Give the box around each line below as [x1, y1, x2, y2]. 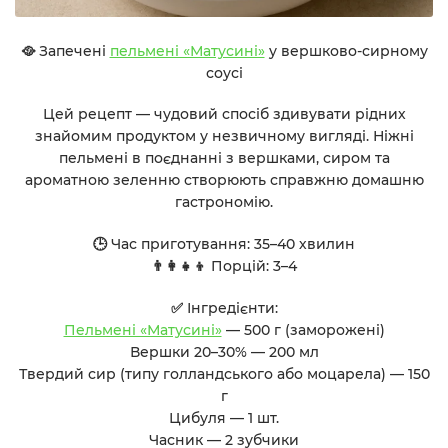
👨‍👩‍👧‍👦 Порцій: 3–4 [151, 257, 297, 276]
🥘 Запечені [20, 41, 110, 60]
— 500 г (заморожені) [221, 320, 385, 339]
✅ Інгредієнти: [170, 298, 278, 317]
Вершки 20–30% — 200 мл [129, 342, 319, 361]
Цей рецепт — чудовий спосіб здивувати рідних [42, 105, 406, 124]
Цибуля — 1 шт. [169, 408, 279, 427]
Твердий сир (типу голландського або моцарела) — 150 [18, 364, 430, 383]
